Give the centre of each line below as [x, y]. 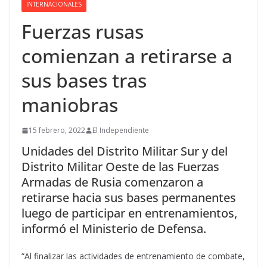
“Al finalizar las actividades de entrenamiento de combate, [133, 256]
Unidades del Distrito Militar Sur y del [125, 151]
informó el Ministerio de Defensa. [114, 229]
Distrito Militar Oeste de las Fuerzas [120, 167]
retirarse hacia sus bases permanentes [129, 198]
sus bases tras [84, 80]
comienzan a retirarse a [127, 56]
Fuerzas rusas [83, 32]
